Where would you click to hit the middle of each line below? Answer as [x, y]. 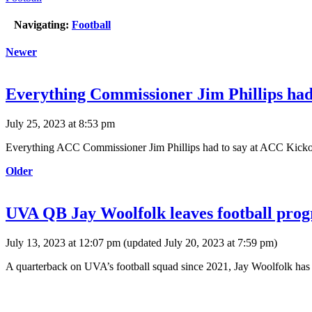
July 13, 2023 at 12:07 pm [63, 242]
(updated [142, 242]
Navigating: [41, 25]
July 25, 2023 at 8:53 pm [60, 124]
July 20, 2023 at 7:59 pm [219, 242]
